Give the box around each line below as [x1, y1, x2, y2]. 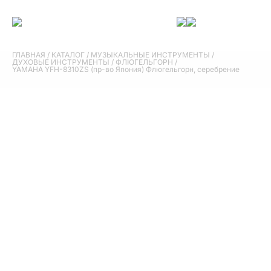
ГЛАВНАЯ [12, 50, 45, 59]
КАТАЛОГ [51, 50, 85, 59]
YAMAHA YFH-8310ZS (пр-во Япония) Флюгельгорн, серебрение [12, 65, 240, 74]
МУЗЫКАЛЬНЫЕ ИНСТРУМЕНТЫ [91, 50, 210, 59]
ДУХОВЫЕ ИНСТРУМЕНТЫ [12, 57, 109, 67]
